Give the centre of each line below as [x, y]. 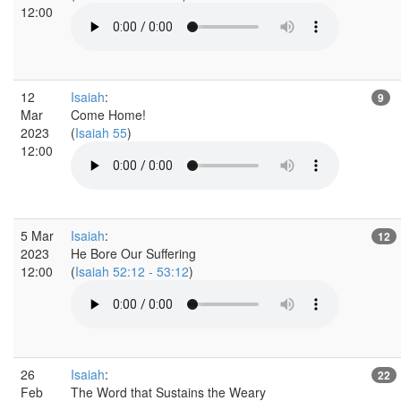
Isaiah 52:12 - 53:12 [132, 271]
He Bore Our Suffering [133, 253]
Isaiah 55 [101, 132]
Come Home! [108, 114]
